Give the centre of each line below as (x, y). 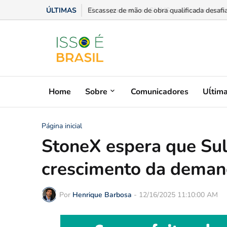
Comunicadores (160, 91)
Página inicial (62, 126)
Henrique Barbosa (102, 195)
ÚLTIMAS (61, 10)
